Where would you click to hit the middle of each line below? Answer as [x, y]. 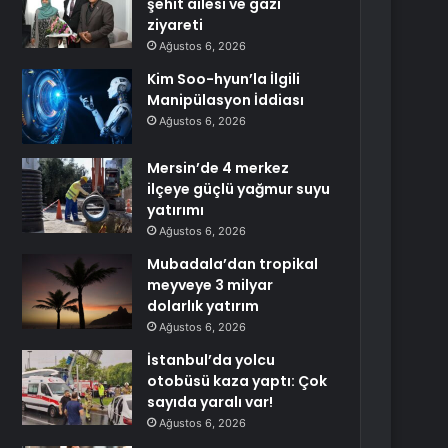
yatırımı [176, 210]
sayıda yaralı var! [210, 402]
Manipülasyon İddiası [226, 100]
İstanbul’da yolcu [211, 360]
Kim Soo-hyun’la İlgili [224, 79]
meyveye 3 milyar [210, 285]
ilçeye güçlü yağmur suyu [239, 189]
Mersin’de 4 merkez [218, 168]
